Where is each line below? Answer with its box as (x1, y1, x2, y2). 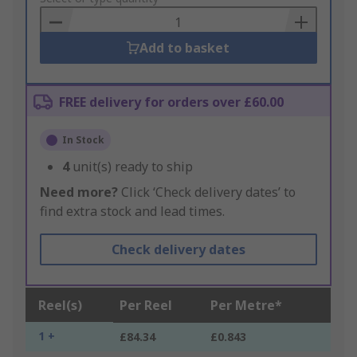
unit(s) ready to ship (73, 158, 193, 176)
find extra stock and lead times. (40, 202, 225, 221)
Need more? (40, 183, 118, 202)
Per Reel (120, 296, 172, 315)
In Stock (62, 133, 104, 147)
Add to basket (139, 39, 230, 57)
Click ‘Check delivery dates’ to (118, 183, 296, 202)
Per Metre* (210, 296, 282, 315)
